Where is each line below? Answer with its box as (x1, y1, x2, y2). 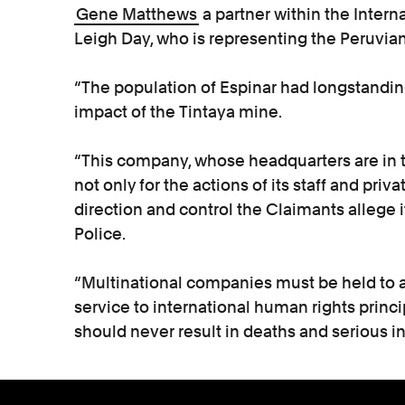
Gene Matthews (76, 5, 197, 24)
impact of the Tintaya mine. (74, 102, 285, 121)
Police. (74, 224, 126, 243)
